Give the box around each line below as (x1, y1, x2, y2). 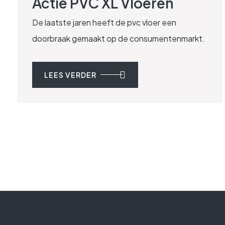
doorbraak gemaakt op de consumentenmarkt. (32, 33, 205, 44)
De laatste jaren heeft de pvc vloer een (32, 17, 176, 28)
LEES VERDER (44, 70, 96, 79)
